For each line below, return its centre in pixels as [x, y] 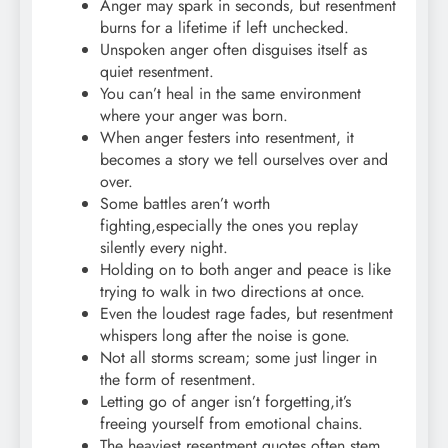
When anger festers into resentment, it [227, 137]
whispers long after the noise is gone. [225, 335]
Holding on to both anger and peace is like [245, 269]
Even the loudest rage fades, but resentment [246, 313]
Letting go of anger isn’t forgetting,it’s [225, 401]
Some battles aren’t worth [185, 203]
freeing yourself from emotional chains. [231, 423]
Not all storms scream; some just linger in [238, 357]
